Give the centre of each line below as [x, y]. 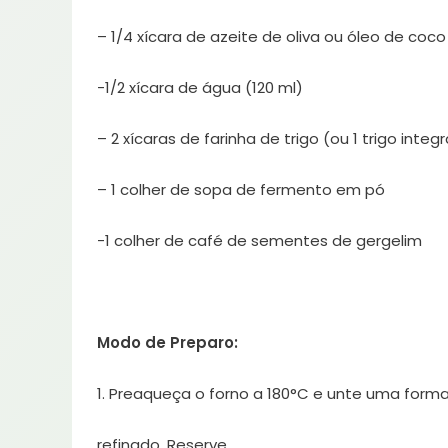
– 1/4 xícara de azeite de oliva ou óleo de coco [271, 37]
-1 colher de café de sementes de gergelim [259, 241]
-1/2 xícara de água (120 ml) [200, 88]
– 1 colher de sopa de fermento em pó [241, 190]
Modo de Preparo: [167, 343]
